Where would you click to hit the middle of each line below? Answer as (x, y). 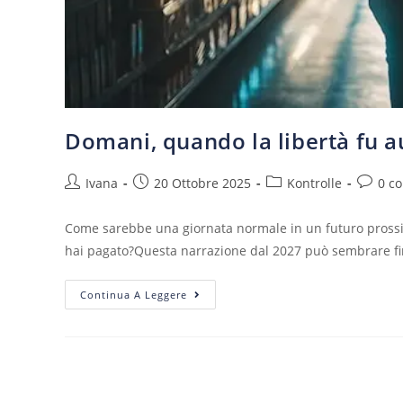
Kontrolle (314, 184)
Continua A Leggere (134, 295)
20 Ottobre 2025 (202, 184)
